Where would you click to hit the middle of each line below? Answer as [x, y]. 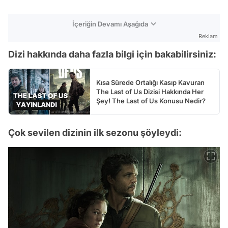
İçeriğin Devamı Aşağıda [110, 24]
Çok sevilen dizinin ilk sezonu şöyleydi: [95, 133]
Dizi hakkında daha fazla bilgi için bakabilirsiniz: [112, 54]
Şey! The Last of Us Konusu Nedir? [151, 101]
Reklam [208, 36]
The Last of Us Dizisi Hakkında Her [150, 92]
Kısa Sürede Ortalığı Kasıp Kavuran [150, 83]
